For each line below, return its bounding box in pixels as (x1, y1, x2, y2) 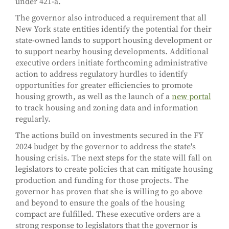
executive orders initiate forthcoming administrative (15, 58, 208, 68)
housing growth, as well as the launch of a (15, 91, 172, 102)
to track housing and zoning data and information (15, 103, 198, 113)
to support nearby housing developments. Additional (15, 47, 209, 57)
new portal (172, 91, 211, 102)
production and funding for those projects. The (15, 175, 189, 186)
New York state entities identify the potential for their (15, 24, 212, 35)
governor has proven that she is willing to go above (15, 187, 202, 197)
